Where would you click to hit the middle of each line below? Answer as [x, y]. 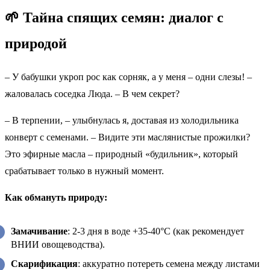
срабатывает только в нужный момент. [84, 171]
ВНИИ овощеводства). [58, 244]
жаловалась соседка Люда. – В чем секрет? [92, 93]
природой [36, 43]
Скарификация [44, 263]
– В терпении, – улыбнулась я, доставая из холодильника [122, 120]
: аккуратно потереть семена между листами [169, 263]
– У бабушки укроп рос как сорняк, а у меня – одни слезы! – [128, 77]
